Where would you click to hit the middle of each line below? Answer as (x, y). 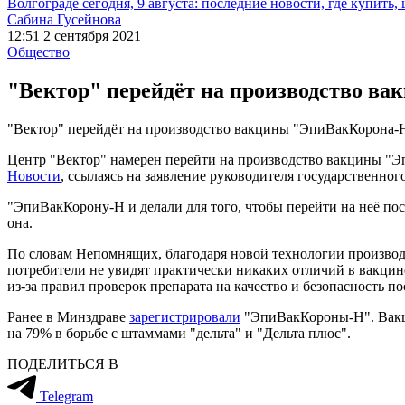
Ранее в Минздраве (68, 316)
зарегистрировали (185, 316)
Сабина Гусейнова (64, 19)
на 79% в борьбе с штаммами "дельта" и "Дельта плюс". (179, 333)
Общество (38, 52)
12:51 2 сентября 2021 (74, 36)
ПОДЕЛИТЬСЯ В (63, 363)
